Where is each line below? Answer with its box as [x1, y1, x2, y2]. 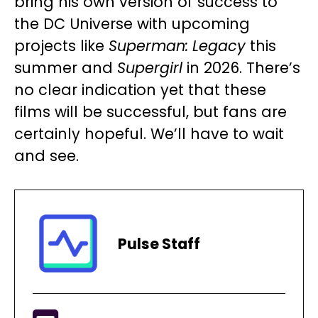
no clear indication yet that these [14, 79, 266, 101]
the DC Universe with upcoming [14, 13, 250, 35]
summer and [14, 57, 117, 79]
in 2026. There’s [182, 57, 300, 79]
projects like [14, 35, 109, 57]
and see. [14, 146, 79, 167]
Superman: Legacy [109, 35, 246, 57]
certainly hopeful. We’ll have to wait [14, 124, 284, 145]
